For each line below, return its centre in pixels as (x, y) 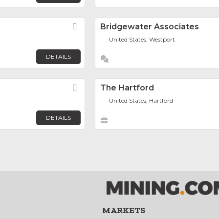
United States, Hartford (141, 100)
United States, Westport (142, 39)
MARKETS (124, 210)
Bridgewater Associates (150, 27)
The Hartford (127, 88)
